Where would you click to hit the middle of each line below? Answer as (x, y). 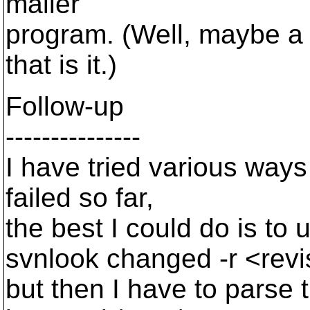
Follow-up (65, 106)
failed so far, (80, 198)
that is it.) (61, 65)
